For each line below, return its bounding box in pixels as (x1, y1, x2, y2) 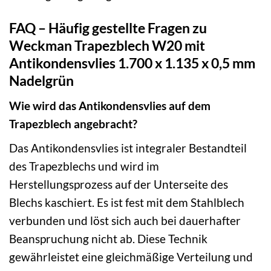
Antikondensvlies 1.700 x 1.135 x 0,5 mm (9, 54, 255, 72)
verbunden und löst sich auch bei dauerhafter (9, 213, 241, 227)
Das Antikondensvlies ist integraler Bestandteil (9, 140, 247, 155)
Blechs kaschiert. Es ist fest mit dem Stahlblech (9, 195, 244, 209)
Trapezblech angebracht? (9, 116, 137, 131)
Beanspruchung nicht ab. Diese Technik (9, 231, 207, 246)
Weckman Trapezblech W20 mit (9, 37, 205, 54)
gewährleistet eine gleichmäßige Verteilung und (9, 249, 253, 264)
